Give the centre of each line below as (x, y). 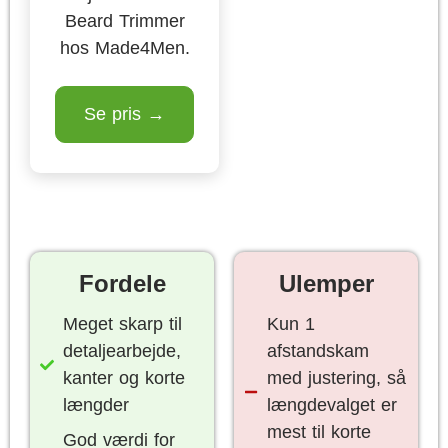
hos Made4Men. (124, 48)
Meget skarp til (122, 324)
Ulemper (326, 283)
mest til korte (318, 432)
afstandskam (317, 351)
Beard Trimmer (124, 21)
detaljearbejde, (121, 351)
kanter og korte (123, 378)
